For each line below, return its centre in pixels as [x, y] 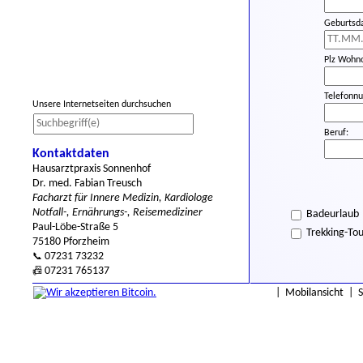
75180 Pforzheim [71, 242]
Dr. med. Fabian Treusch [87, 184]
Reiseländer [319, 302]
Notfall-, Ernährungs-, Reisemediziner [117, 213]
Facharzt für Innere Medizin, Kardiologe [123, 198]
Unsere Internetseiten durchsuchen [102, 105]
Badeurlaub [333, 214]
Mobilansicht [314, 293]
